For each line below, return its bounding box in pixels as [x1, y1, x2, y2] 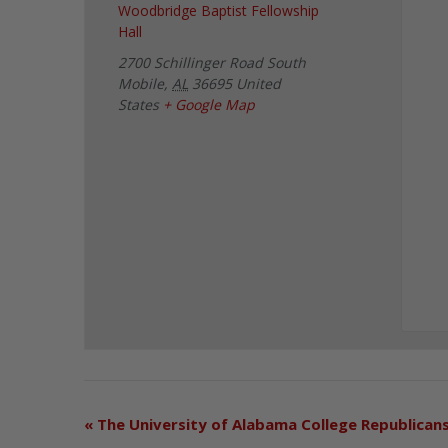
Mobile [118, 74, 165, 94]
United [236, 74, 282, 94]
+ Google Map [163, 95, 256, 115]
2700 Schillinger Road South [118, 53, 307, 73]
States [118, 95, 160, 115]
